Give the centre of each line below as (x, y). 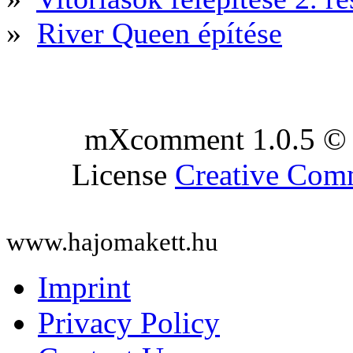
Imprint (84, 287)
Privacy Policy (129, 322)
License (123, 174)
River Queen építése (160, 33)
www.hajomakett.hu (112, 242)
